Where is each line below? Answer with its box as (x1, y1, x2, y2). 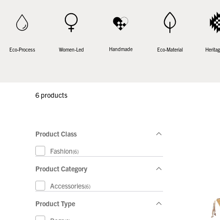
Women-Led (58, 46, 84, 53)
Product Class (35, 129, 77, 138)
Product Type (35, 199, 75, 208)
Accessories (50, 181, 84, 191)
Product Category (35, 164, 87, 173)
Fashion (50, 146, 73, 156)
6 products (35, 90, 67, 100)
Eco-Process (9, 46, 35, 53)
